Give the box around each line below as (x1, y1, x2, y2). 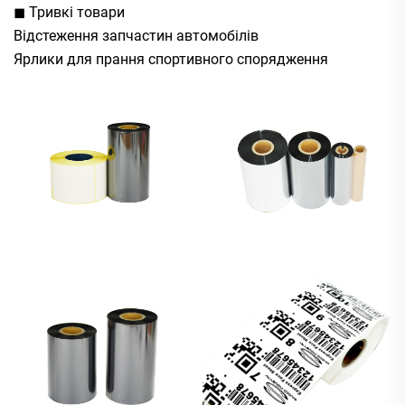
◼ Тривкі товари (14, 3, 125, 21)
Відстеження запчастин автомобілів (14, 26, 259, 44)
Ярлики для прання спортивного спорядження (14, 50, 328, 68)
